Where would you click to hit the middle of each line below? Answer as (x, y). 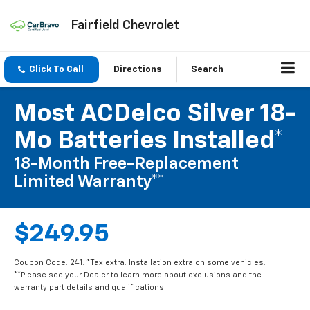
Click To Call (56, 70)
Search (207, 70)
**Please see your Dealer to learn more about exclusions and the (138, 275)
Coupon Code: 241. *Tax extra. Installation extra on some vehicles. (140, 263)
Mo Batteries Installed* (149, 142)
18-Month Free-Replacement (126, 164)
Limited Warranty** (89, 182)
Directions (138, 70)
